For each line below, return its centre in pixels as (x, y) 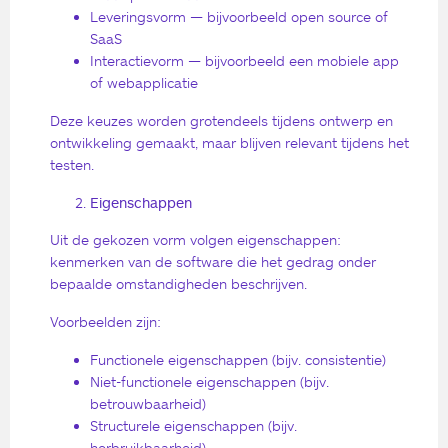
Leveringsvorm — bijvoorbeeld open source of (239, 17)
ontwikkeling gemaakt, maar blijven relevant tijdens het (229, 143)
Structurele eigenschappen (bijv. (193, 425)
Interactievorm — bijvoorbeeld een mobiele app (244, 61)
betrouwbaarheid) (148, 403)
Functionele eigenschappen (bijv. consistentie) (238, 359)
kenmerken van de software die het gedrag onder (213, 262)
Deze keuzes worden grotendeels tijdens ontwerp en (221, 121)
